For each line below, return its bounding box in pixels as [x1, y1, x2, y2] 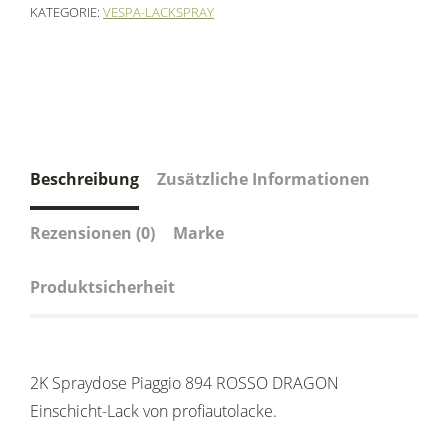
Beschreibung [30, 168, 139, 191]
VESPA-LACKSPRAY [103, 3, 214, 22]
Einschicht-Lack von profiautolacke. [30, 400, 277, 423]
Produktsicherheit [30, 276, 175, 299]
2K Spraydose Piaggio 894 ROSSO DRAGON [30, 372, 339, 395]
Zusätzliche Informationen [157, 168, 370, 191]
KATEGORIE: [30, 3, 103, 22]
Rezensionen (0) [30, 222, 155, 245]
